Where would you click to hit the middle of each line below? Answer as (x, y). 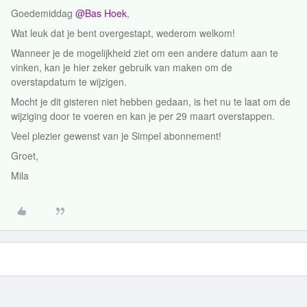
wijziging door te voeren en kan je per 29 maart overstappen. (144, 116)
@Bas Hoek (101, 13)
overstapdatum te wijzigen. (69, 82)
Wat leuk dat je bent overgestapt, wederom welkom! (123, 33)
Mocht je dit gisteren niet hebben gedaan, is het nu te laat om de (151, 101)
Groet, (25, 156)
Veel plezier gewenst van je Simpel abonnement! (116, 136)
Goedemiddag (43, 13)
